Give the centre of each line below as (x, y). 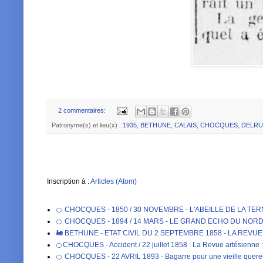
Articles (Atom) (114, 181)
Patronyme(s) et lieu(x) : (87, 125)
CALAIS (186, 125)
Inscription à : (69, 181)
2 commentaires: (82, 111)
